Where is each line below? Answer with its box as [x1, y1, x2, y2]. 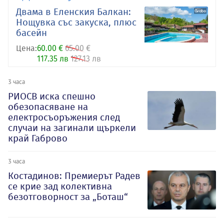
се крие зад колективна [8, 180, 112, 192]
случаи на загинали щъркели [8, 122, 136, 134]
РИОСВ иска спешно [8, 90, 95, 102]
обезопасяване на [8, 101, 88, 113]
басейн [16, 27, 47, 39]
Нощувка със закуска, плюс [16, 16, 136, 28]
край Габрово [8, 132, 67, 144]
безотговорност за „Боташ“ [8, 191, 128, 203]
